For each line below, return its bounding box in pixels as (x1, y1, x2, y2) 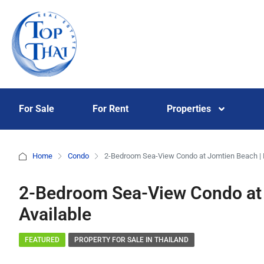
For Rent (93, 103, 129, 114)
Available (19, 204, 91, 225)
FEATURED (25, 236, 60, 244)
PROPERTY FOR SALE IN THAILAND (74, 236, 189, 244)
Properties (166, 103, 211, 114)
